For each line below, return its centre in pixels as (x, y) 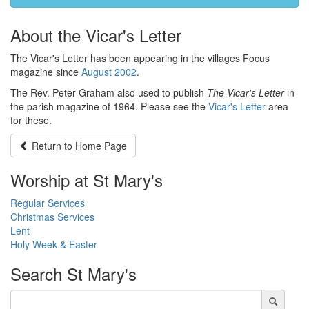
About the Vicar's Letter (96, 35)
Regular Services (48, 203)
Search (36, 273)
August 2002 (109, 72)
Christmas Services (52, 217)
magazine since (46, 72)
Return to (53, 146)
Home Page (101, 146)
